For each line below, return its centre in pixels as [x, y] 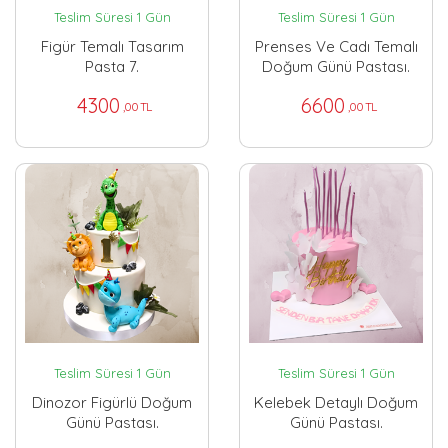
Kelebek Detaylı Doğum [336, 402]
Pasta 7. [112, 67]
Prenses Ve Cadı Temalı [336, 47]
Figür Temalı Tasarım [112, 47]
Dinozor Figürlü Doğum [112, 402]
